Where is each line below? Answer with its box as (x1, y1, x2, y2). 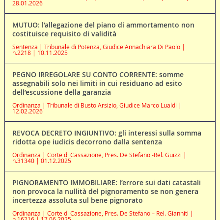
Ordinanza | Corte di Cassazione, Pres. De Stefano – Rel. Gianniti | (12, 209, 193, 217)
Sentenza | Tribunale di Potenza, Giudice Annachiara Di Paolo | (12, 42, 185, 51)
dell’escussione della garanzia (12, 87, 111, 97)
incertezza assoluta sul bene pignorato (12, 195, 143, 205)
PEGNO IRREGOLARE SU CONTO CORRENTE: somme (12, 69, 184, 79)
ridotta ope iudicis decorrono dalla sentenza (12, 137, 162, 146)
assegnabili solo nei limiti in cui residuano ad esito (12, 78, 182, 88)
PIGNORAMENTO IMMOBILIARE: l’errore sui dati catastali (12, 177, 201, 187)
